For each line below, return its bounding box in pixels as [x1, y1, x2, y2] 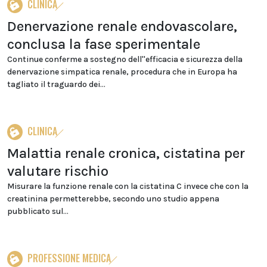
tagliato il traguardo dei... [7, 79, 105, 89]
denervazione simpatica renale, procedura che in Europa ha [7, 67, 237, 77]
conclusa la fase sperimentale [7, 36, 200, 52]
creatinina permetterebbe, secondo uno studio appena [7, 194, 219, 204]
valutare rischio [7, 163, 108, 179]
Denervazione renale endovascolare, [7, 18, 237, 35]
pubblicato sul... [7, 206, 69, 216]
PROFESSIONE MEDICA [27, 251, 111, 265]
